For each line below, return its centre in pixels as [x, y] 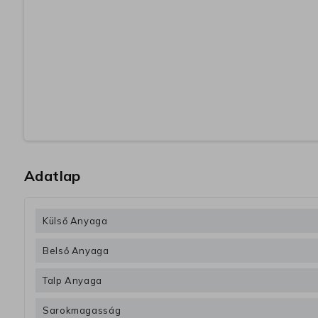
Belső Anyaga [76, 251]
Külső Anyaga [75, 221]
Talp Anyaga [73, 281]
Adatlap [53, 176]
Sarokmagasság [82, 311]
